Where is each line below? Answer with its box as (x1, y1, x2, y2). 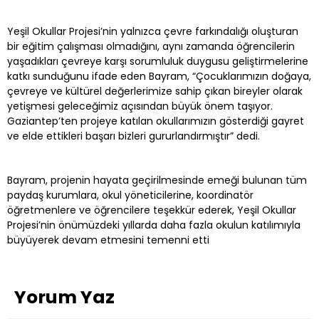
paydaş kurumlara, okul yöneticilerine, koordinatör (7, 187, 253, 202)
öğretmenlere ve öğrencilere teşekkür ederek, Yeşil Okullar (7, 202, 296, 217)
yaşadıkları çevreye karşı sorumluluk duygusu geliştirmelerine (7, 53, 308, 68)
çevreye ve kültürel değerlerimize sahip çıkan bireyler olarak (7, 83, 303, 98)
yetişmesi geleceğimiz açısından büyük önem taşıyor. (7, 98, 273, 113)
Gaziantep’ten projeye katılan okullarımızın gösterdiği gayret (7, 113, 304, 128)
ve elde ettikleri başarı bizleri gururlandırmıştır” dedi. (7, 128, 260, 143)
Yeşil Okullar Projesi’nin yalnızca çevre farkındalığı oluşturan (7, 23, 298, 38)
